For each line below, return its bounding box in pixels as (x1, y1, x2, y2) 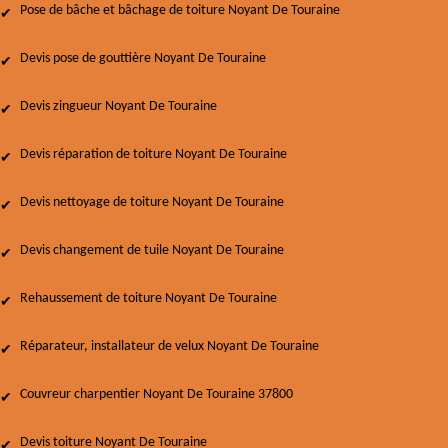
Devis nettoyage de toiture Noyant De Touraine (20, 195, 284, 210)
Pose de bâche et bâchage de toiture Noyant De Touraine (20, 3, 340, 18)
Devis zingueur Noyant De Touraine (20, 99, 217, 114)
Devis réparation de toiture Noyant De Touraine (20, 147, 287, 162)
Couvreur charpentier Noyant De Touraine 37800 (20, 387, 293, 402)
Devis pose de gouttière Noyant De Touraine (20, 51, 266, 66)
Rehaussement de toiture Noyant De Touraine (20, 291, 277, 306)
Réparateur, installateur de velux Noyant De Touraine (20, 339, 319, 354)
